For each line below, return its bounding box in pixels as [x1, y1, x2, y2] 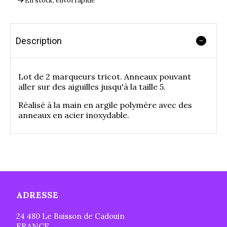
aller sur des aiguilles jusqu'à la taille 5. [18, 82, 166, 92]
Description [16, 35, 62, 46]
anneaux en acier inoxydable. [18, 110, 129, 120]
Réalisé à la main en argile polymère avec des [18, 100, 192, 110]
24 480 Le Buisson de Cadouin [16, 211, 125, 221]
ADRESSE [16, 190, 59, 201]
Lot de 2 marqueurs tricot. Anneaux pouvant [18, 71, 191, 82]
